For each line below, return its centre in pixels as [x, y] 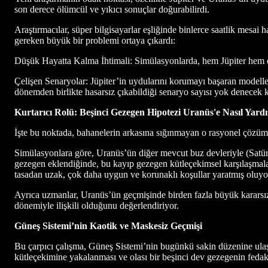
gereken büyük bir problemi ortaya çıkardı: [95, 40]
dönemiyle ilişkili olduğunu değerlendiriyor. [97, 205]
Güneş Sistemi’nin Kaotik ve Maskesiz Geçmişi [108, 226]
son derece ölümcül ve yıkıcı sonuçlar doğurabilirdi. [112, 9]
